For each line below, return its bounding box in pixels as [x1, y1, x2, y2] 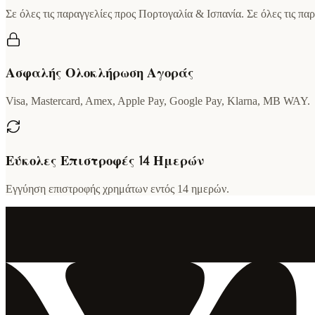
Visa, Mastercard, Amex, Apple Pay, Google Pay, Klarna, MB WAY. [6, 95, 310, 108]
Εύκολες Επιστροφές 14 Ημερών [6, 153, 204, 169]
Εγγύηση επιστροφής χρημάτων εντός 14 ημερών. [6, 182, 229, 195]
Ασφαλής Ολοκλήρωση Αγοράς [6, 66, 194, 82]
